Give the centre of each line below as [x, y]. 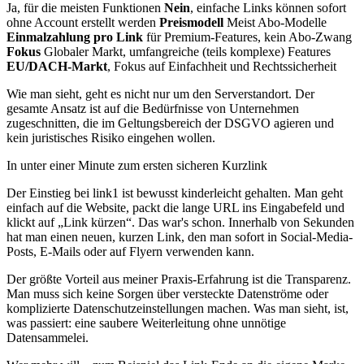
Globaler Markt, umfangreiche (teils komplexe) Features [186, 51]
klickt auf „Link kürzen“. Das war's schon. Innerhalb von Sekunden [180, 222]
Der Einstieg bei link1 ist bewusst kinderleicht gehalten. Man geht [175, 193]
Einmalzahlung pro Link [75, 37]
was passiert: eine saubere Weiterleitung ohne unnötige [146, 323]
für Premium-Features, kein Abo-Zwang [247, 37]
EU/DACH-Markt [57, 66]
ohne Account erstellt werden [83, 22]
